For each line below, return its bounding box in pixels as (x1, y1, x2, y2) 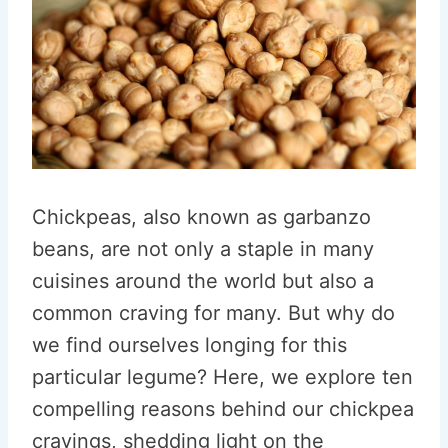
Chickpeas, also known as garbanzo (32, 205, 371, 229)
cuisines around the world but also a (32, 269, 374, 293)
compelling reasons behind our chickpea (32, 397, 414, 421)
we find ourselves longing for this (32, 333, 347, 357)
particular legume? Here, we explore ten (32, 365, 413, 389)
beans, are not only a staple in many (32, 237, 374, 261)
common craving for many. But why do (32, 301, 395, 325)
